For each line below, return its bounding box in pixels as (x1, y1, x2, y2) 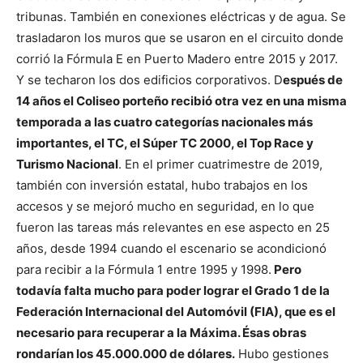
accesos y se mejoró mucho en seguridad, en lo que (16, 198, 314, 214)
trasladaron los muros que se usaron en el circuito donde (16, 29, 344, 45)
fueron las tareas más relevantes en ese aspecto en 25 (16, 219, 330, 235)
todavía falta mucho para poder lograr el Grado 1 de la (16, 282, 330, 298)
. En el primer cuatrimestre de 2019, (118, 156, 322, 172)
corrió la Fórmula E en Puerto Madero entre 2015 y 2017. (16, 50, 338, 66)
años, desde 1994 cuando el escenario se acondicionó (16, 240, 327, 256)
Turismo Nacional (16, 156, 118, 172)
